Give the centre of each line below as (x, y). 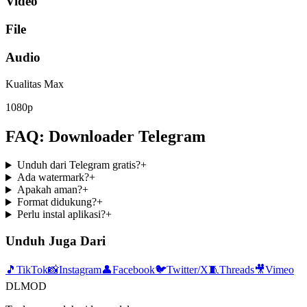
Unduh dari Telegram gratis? (78, 165)
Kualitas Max (35, 84)
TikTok (32, 269)
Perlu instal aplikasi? (61, 214)
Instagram (80, 269)
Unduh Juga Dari (56, 241)
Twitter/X (187, 269)
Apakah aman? (49, 190)
